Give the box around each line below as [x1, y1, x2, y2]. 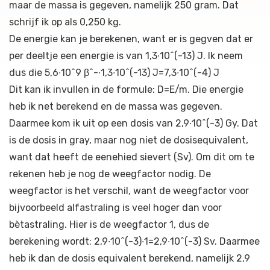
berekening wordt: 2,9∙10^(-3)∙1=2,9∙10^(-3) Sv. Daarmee [9, 236, 260, 247]
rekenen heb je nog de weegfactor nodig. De [9, 168, 211, 180]
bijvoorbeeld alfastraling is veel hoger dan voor [9, 202, 222, 213]
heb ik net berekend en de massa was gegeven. [9, 101, 222, 112]
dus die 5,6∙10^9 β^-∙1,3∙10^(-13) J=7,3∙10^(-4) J [9, 67, 219, 78]
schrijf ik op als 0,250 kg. [9, 16, 121, 28]
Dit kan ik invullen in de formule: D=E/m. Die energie [9, 84, 243, 95]
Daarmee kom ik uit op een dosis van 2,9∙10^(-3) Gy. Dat [9, 118, 258, 129]
